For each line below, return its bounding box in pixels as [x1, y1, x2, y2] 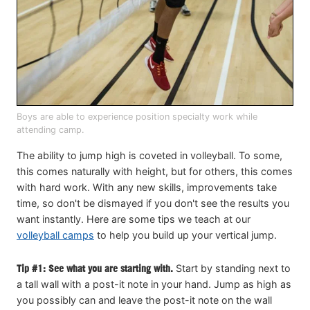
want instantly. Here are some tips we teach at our [17, 213, 250, 226]
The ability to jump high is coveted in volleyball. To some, [17, 149, 282, 162]
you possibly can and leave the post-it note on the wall [17, 294, 272, 307]
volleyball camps [17, 229, 94, 241]
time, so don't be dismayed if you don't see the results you [17, 197, 289, 210]
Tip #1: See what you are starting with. [17, 262, 173, 275]
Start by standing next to [173, 262, 291, 275]
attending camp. [17, 125, 84, 136]
